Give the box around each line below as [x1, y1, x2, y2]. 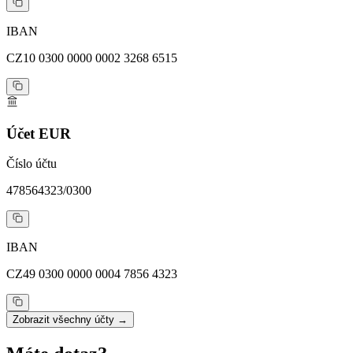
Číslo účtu [6, 157, 57, 171]
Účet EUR [6, 124, 71, 142]
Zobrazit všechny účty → [13, 314, 128, 326]
